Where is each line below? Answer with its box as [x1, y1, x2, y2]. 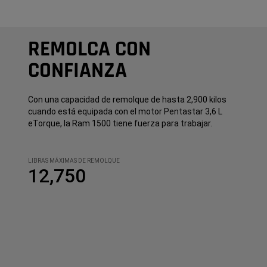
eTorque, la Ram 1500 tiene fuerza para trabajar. [27, 119, 212, 129]
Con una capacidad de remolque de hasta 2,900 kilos [27, 95, 226, 105]
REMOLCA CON [27, 36, 151, 63]
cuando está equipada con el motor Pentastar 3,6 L [27, 107, 222, 117]
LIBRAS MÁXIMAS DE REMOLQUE [27, 157, 120, 164]
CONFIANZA [27, 57, 127, 85]
